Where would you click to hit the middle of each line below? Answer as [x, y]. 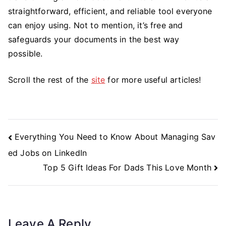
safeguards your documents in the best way [94, 39]
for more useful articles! [153, 79]
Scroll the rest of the [50, 79]
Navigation [38, 148]
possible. [27, 53]
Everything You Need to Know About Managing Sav [115, 137]
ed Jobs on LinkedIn [48, 153]
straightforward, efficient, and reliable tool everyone [110, 11]
